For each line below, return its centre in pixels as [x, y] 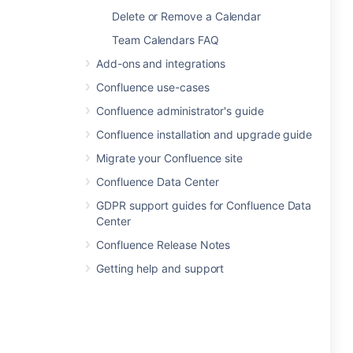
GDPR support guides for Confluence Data [204, 205]
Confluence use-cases [153, 87]
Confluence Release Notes [163, 245]
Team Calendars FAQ [165, 40]
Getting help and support [160, 268]
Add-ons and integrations [161, 63]
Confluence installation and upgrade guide [204, 134]
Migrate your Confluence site [170, 158]
